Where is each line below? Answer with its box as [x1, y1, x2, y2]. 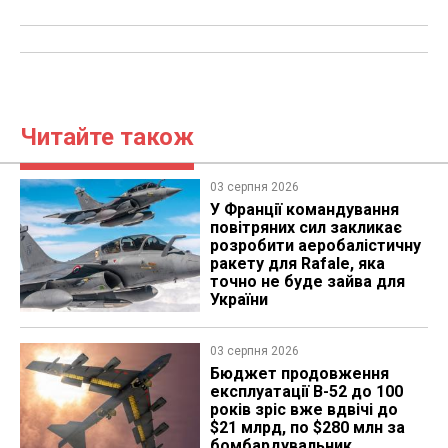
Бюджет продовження [209, 364, 389, 384]
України [209, 289, 268, 309]
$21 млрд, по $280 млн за [209, 418, 405, 438]
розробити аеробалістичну [209, 235, 421, 255]
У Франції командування [209, 199, 399, 219]
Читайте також [20, 122, 194, 151]
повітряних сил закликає [209, 217, 402, 237]
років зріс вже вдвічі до [209, 400, 398, 420]
